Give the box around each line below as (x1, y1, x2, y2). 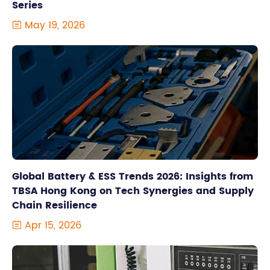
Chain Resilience (12, 198, 97, 213)
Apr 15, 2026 (22, 218, 81, 233)
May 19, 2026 (22, 17, 85, 33)
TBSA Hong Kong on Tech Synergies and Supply (12, 183, 254, 199)
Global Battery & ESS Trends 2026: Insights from (12, 169, 253, 184)
